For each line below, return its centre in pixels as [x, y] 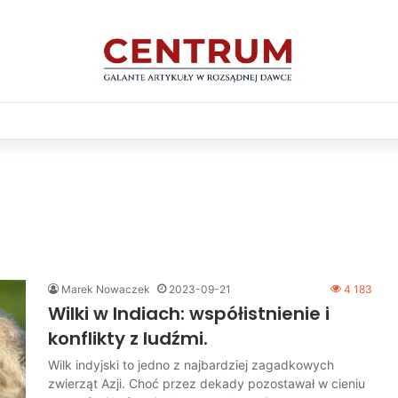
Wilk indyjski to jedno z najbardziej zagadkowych [191, 364]
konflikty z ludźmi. [128, 338]
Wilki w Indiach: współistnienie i [189, 313]
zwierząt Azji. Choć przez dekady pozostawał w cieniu [207, 383]
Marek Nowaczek [106, 289]
